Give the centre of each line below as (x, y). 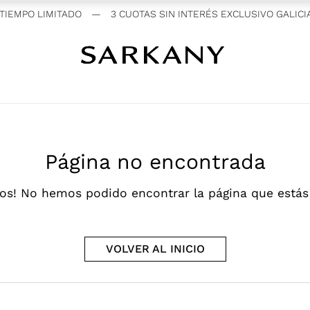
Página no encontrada (155, 162)
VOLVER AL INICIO (155, 249)
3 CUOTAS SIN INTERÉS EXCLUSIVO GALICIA (200, 14)
